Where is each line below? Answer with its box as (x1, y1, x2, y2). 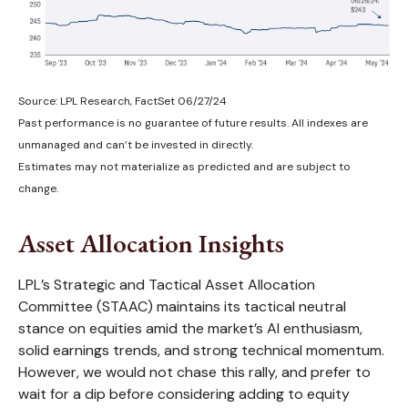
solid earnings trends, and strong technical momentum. (18, 340, 384, 360)
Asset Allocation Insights (18, 225, 284, 260)
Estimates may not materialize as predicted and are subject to (18, 158, 351, 174)
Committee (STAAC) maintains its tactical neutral (18, 296, 346, 316)
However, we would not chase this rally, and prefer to (18, 362, 371, 382)
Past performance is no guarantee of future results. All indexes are (18, 115, 368, 130)
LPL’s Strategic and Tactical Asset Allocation (18, 274, 315, 294)
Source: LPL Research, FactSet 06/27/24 (18, 93, 227, 108)
